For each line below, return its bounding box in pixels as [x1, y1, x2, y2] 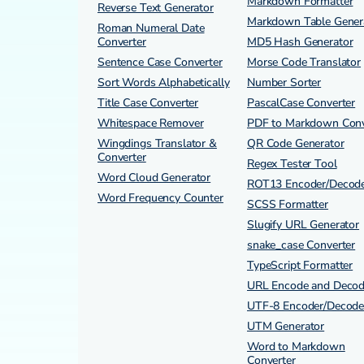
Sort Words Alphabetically [97, 75, 230, 90]
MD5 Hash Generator [247, 34, 353, 50]
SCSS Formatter [247, 197, 329, 212]
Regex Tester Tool [247, 156, 337, 171]
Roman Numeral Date [97, 20, 205, 36]
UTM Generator [247, 318, 325, 334]
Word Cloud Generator [97, 170, 211, 185]
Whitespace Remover [97, 115, 204, 131]
